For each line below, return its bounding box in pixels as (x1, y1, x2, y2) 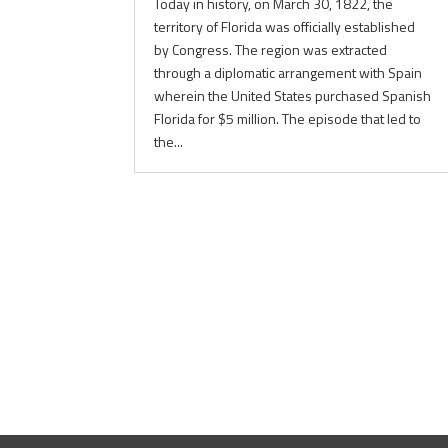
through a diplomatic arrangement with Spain (154, 62, 423, 83)
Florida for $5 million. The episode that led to (154, 108, 422, 129)
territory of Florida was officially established (154, 16, 416, 37)
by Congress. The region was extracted (154, 39, 388, 60)
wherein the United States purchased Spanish (154, 85, 432, 106)
